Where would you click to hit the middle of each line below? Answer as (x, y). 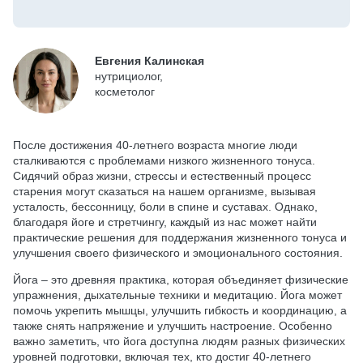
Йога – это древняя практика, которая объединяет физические (181, 279)
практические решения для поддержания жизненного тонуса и (180, 237)
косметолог (125, 92)
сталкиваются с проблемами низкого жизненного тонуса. (164, 160)
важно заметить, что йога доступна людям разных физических (179, 341)
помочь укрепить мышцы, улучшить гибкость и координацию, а (180, 310)
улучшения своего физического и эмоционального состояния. (178, 252)
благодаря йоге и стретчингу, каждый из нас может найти (165, 222)
